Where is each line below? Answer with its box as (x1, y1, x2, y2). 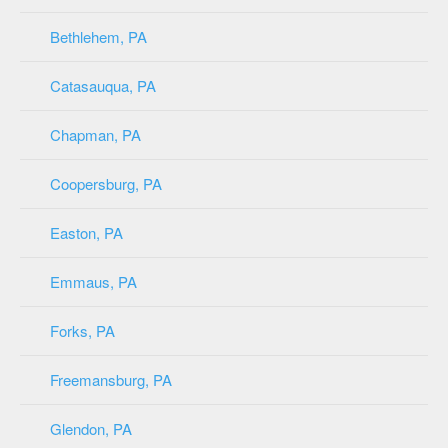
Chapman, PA (50, 123, 141, 145)
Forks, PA (50, 319, 115, 341)
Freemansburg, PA (50, 368, 172, 390)
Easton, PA (50, 221, 123, 243)
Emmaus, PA (50, 270, 137, 292)
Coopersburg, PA (50, 172, 162, 194)
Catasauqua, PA (50, 74, 156, 96)
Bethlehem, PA (50, 25, 147, 47)
